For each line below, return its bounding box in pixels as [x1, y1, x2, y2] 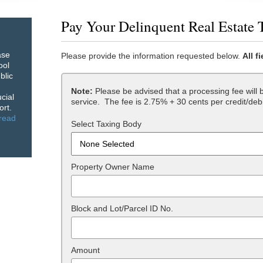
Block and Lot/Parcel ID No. [71, 204, 173, 213]
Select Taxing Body [71, 119, 141, 129]
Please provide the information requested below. [61, 51, 242, 60]
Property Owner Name [71, 162, 154, 171]
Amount [71, 245, 100, 255]
